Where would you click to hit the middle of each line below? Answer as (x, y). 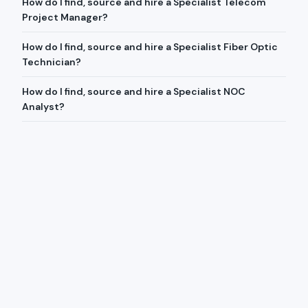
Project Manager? (65, 17)
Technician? (52, 62)
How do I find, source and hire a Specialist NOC (134, 91)
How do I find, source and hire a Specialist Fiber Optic (150, 47)
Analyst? (43, 107)
